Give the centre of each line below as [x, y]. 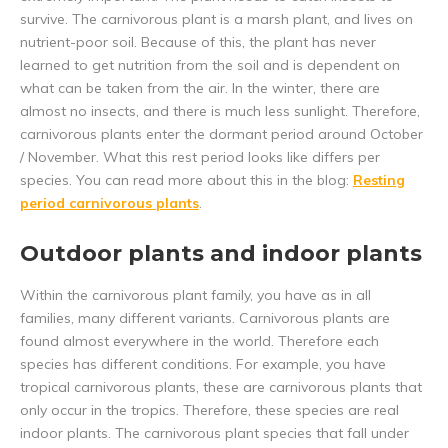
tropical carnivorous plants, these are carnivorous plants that [221, 387]
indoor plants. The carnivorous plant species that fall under [214, 433]
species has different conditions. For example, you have [203, 364]
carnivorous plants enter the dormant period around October [221, 134]
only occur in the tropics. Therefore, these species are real [209, 410]
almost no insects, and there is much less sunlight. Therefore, [220, 111]
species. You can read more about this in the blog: [186, 180]
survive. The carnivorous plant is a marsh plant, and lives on [216, 19]
